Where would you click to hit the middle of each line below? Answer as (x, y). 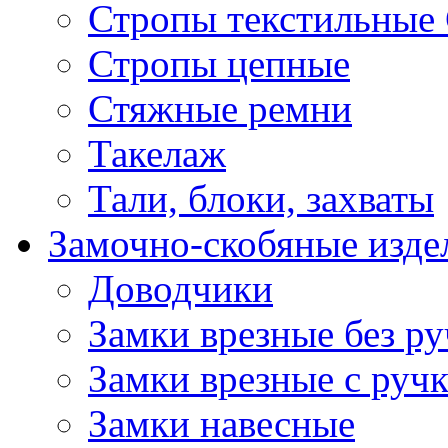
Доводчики (180, 288)
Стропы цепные (219, 63)
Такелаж (157, 153)
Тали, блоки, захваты (261, 198)
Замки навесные (221, 423)
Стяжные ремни (220, 108)
